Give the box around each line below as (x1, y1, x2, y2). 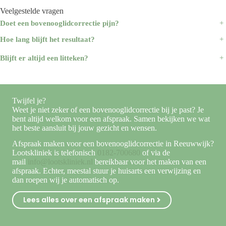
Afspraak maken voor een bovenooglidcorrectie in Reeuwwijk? (12, 139, 214, 148)
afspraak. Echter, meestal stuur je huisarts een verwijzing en (12, 166, 201, 176)
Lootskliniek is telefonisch (12, 148, 97, 157)
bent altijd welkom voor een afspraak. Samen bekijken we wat (12, 115, 210, 124)
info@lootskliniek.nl (28, 157, 93, 166)
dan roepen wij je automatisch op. (12, 176, 119, 185)
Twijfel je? (12, 96, 46, 105)
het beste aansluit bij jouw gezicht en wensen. (12, 124, 157, 133)
